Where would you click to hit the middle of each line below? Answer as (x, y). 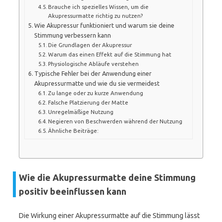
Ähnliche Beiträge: (73, 130)
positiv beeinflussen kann (73, 191)
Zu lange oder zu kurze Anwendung (96, 93)
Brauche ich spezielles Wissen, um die (98, 6)
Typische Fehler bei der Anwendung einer (93, 73)
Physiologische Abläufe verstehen (93, 63)
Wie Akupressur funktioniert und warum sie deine (105, 25)
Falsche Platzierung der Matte (88, 102)
